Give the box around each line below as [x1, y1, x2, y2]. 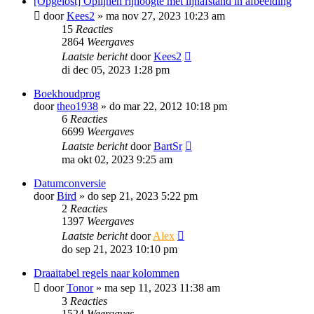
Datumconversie [34, 177, 106, 189]
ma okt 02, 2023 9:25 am [62, 153, 172, 165]
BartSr [153, 140, 182, 152]
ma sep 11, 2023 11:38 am [104, 282, 220, 294]
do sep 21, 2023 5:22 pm [88, 190, 198, 202]
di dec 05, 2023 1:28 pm [62, 64, 170, 76]
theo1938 [57, 100, 98, 112]
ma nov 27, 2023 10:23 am [106, 10, 225, 22]
